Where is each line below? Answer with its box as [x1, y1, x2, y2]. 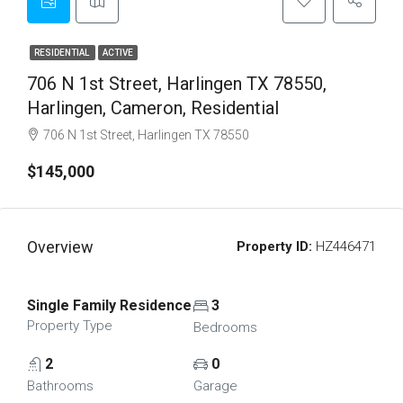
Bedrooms [193, 319, 257, 336]
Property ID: [237, 238, 312, 255]
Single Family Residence [27, 297, 192, 314]
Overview [27, 237, 94, 256]
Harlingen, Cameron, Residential [27, 97, 279, 119]
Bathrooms [27, 378, 94, 394]
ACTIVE [103, 48, 133, 58]
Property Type [27, 318, 112, 334]
